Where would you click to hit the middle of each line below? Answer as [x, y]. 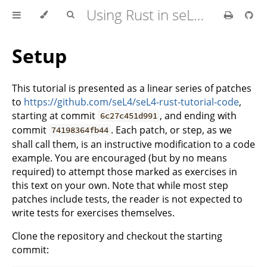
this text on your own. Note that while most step [120, 185]
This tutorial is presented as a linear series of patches [132, 88]
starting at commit [55, 115]
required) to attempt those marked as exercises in [125, 171]
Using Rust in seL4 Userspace [199, 15]
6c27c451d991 [129, 116]
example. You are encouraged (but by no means [119, 158]
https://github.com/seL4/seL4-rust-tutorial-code [131, 102]
